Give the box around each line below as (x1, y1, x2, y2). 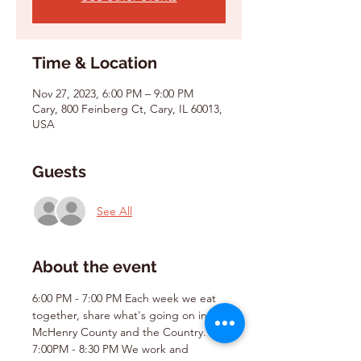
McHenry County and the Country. (32, 325, 206, 339)
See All (97, 203, 132, 218)
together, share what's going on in (32, 308, 210, 322)
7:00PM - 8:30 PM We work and (32, 342, 192, 356)
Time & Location (32, 53, 157, 73)
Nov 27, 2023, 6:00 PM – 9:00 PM (32, 86, 193, 101)
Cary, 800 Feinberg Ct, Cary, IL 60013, (32, 102, 222, 116)
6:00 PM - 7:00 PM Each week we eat (32, 291, 219, 305)
